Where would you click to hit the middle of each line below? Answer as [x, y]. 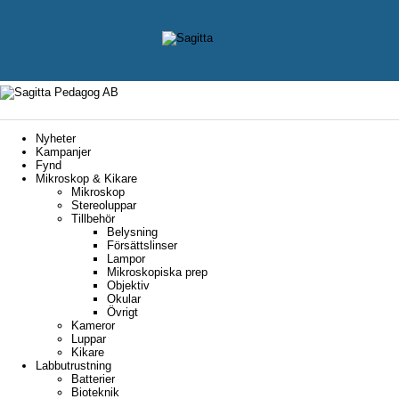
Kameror [93, 325]
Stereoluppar [104, 205]
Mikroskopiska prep [157, 272]
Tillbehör [93, 218]
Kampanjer [63, 151]
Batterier [93, 379]
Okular [124, 298]
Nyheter [56, 138]
